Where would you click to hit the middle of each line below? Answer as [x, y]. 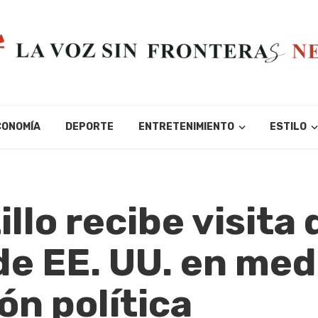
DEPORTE [90, 127]
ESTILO [288, 127]
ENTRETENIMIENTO [187, 127]
